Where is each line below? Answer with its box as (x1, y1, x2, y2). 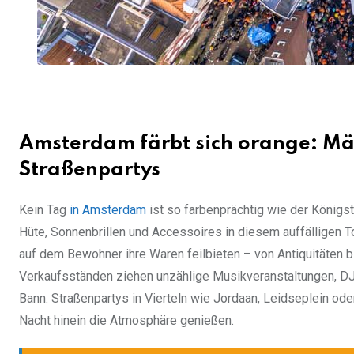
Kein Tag (19, 201, 70, 217)
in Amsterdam (70, 201, 146, 217)
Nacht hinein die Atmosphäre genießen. (19, 312, 234, 328)
